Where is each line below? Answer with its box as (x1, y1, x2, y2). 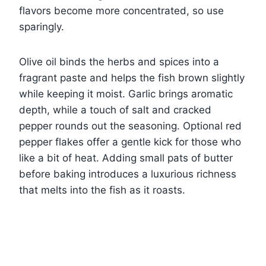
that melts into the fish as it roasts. (19, 183, 185, 196)
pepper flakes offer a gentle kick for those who (19, 135, 241, 148)
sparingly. (19, 20, 64, 33)
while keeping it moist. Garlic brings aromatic (19, 87, 233, 100)
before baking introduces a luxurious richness (19, 167, 236, 180)
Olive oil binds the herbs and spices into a (19, 55, 219, 68)
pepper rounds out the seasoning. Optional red (19, 119, 242, 132)
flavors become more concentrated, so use (19, 4, 224, 17)
